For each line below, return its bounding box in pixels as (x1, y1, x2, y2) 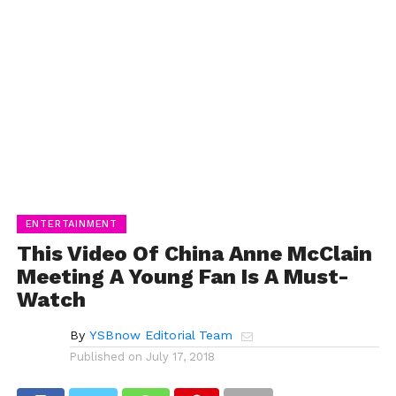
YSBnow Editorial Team (88, 327, 232, 342)
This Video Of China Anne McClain (16, 240, 372, 266)
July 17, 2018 (145, 349, 215, 363)
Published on (69, 349, 142, 363)
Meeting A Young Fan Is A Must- (16, 263, 349, 289)
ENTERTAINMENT (25, 217, 118, 230)
